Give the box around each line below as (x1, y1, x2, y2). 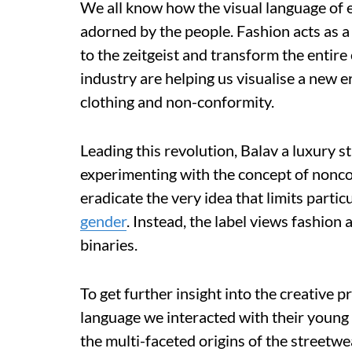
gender (80, 211, 126, 230)
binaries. (80, 235, 137, 254)
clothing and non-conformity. (80, 92, 274, 111)
